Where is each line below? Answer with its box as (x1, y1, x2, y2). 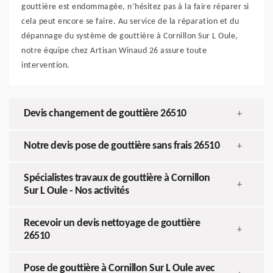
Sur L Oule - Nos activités (24, 185, 129, 197)
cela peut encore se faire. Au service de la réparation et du (21, 17, 239, 27)
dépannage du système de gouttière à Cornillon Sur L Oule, (21, 32, 238, 41)
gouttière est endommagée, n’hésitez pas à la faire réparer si (21, 2, 249, 12)
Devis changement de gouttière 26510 (24, 108, 186, 120)
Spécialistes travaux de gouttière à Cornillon (24, 172, 210, 185)
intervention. (21, 61, 70, 71)
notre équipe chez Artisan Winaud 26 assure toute (21, 46, 207, 56)
